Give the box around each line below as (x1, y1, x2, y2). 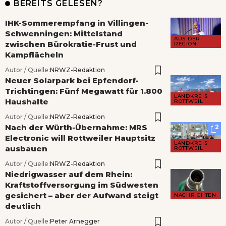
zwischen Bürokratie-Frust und (5, 39, 137, 49)
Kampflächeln (5, 49, 64, 60)
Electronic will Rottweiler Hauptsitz (5, 133, 155, 143)
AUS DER (174, 35, 200, 42)
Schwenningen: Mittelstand (5, 28, 123, 38)
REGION (174, 40, 197, 47)
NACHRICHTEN (174, 191, 216, 198)
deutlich (5, 201, 41, 211)
